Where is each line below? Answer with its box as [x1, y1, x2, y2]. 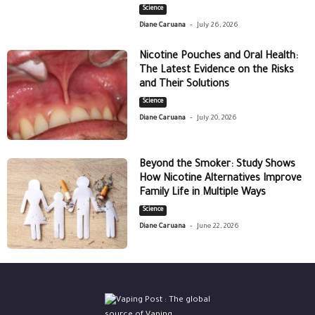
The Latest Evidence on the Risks [139, 65, 295, 77]
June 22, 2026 [197, 223, 240, 231]
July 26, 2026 [197, 21, 239, 30]
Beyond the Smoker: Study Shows [139, 160, 296, 172]
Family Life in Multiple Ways [139, 188, 266, 200]
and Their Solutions [139, 79, 230, 91]
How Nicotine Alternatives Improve [139, 174, 302, 186]
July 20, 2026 [197, 114, 238, 122]
